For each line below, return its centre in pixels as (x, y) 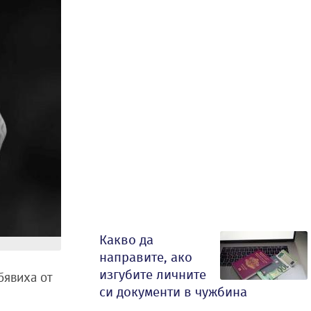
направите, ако (146, 257)
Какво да (126, 240)
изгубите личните (153, 275)
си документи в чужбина (173, 292)
